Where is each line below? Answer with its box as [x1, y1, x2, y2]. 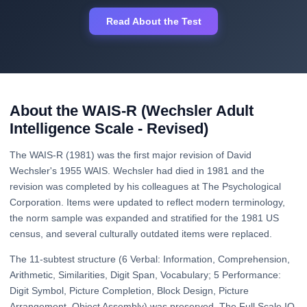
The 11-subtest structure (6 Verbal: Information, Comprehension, [10, 254, 290, 265]
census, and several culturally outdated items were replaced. [10, 228, 272, 240]
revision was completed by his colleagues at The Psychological [10, 181, 281, 193]
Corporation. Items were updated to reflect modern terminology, [10, 197, 285, 208]
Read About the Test [106, 16, 201, 27]
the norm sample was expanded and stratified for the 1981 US [10, 212, 279, 224]
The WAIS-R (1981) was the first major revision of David [10, 149, 251, 161]
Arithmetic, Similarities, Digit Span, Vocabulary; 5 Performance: [10, 269, 281, 281]
